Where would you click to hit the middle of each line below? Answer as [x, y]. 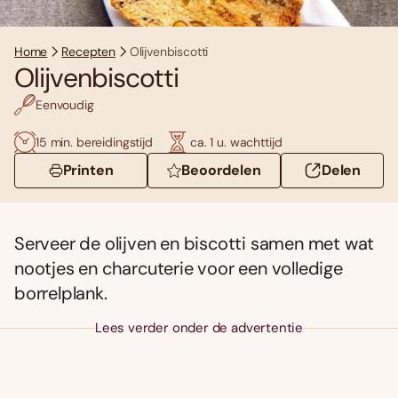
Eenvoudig [65, 104]
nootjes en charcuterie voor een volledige [179, 269]
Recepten [88, 52]
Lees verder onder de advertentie [199, 328]
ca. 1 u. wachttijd [236, 142]
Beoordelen [221, 171]
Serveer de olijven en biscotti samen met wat [195, 244]
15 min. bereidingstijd [94, 142]
